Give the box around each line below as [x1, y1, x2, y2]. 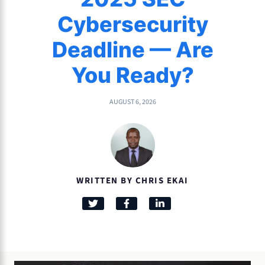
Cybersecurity [57, 11, 208, 37]
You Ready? [71, 62, 194, 88]
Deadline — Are [51, 36, 214, 63]
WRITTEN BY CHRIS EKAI [76, 174, 189, 187]
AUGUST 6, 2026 [109, 96, 156, 107]
